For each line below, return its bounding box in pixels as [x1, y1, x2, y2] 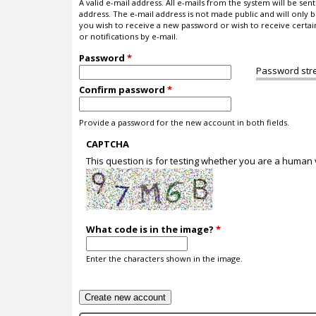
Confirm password [79, 83, 167, 97]
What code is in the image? [86, 222, 217, 236]
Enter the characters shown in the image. [86, 253, 243, 264]
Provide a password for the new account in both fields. [79, 117, 289, 128]
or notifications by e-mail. [79, 31, 178, 42]
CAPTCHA [86, 138, 130, 151]
